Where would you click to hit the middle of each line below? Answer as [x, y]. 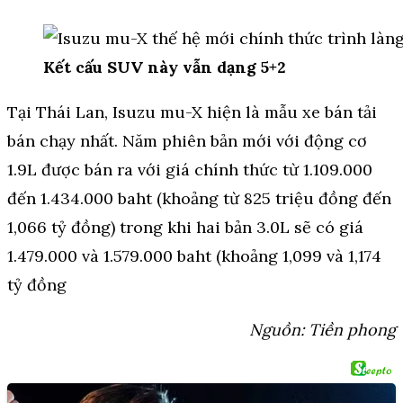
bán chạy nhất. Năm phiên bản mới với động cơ [187, 141]
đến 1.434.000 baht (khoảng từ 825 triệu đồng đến [199, 199]
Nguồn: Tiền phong [322, 330]
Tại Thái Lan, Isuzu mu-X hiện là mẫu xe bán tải [192, 112]
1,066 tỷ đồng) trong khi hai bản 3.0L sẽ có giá [185, 228]
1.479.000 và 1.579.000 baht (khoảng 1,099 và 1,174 [194, 256]
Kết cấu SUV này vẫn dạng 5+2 [165, 67]
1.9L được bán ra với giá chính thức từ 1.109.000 [190, 170]
